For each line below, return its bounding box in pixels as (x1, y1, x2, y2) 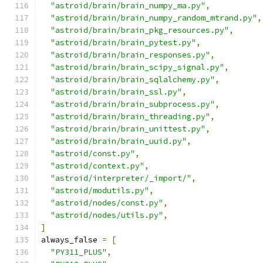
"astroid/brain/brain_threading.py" (50, 112, 210, 122)
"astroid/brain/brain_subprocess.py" (50, 99, 215, 109)
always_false (41, 235, 102, 245)
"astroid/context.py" (50, 161, 144, 171)
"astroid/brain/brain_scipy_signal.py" (50, 62, 224, 72)
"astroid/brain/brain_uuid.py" (50, 136, 187, 146)
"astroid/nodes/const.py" (50, 198, 163, 208)
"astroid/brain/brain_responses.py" (50, 50, 210, 60)
